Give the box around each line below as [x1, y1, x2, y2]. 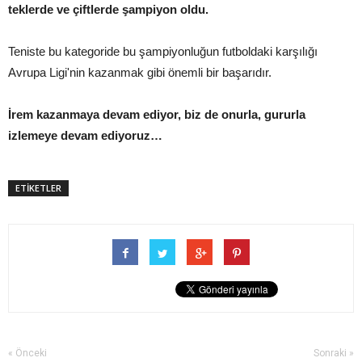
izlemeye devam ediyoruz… [8, 128, 162, 142]
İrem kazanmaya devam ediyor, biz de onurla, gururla [8, 107, 305, 121]
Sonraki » [314, 347, 354, 359]
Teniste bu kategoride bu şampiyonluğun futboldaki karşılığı [8, 44, 318, 58]
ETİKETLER [15, 181, 61, 194]
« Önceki [8, 347, 47, 359]
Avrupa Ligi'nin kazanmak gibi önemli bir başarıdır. [8, 65, 271, 79]
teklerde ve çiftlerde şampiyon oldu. [8, 2, 208, 16]
